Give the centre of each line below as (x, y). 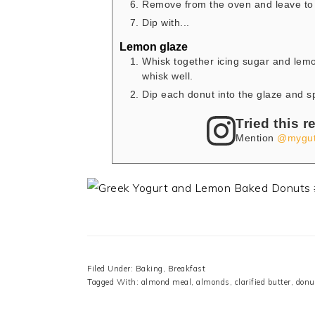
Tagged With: (114, 282)
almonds (213, 282)
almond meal (166, 282)
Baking (149, 269)
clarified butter (263, 282)
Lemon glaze (154, 47)
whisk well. (168, 76)
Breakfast (186, 269)
